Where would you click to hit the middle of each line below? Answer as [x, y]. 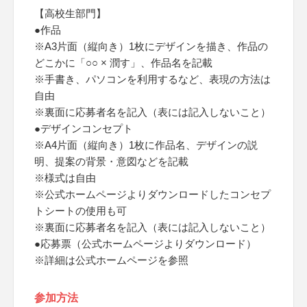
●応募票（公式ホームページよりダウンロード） [145, 244]
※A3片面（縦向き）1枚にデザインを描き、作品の [151, 46]
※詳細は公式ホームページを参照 [111, 260]
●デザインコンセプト [84, 128]
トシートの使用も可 [81, 211]
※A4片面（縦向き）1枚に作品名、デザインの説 [146, 145]
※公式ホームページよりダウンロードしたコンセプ [152, 194]
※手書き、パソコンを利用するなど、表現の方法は [152, 79]
